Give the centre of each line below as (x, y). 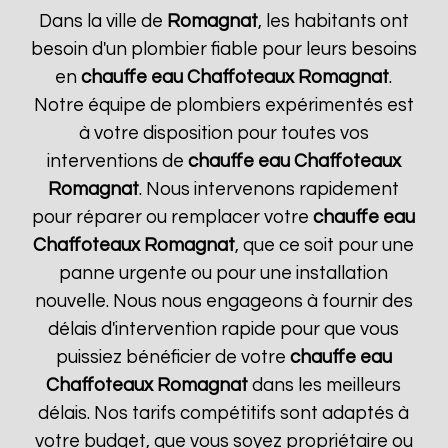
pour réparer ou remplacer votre (173, 217)
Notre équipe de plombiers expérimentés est (223, 105)
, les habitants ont (333, 21)
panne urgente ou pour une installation (224, 273)
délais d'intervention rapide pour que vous (224, 329)
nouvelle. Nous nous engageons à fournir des (223, 301)
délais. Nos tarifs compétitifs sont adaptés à (224, 413)
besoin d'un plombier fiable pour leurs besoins (223, 49)
